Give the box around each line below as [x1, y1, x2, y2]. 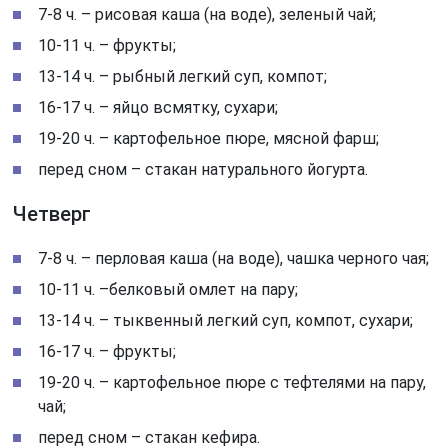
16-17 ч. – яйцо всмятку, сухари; [38, 97, 279, 117]
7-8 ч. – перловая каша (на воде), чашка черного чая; [38, 248, 430, 268]
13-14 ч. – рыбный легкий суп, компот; [38, 66, 328, 86]
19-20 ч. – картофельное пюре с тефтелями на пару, [38, 372, 427, 392]
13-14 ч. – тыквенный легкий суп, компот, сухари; [38, 310, 414, 330]
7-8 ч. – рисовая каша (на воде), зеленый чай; [38, 4, 377, 24]
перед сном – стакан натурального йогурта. [38, 159, 369, 179]
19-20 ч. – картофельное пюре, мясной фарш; [38, 128, 380, 148]
